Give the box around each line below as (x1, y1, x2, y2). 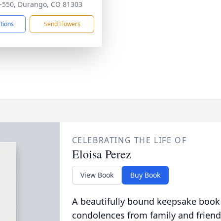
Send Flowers (43, 20, 80, 28)
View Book (80, 170, 113, 180)
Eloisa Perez (72, 146, 131, 162)
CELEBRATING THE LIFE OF (72, 135, 187, 146)
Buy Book (130, 170, 160, 180)
